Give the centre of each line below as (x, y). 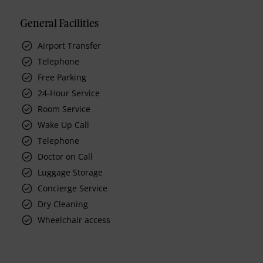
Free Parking (62, 77)
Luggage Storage (70, 173)
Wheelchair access (74, 220)
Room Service (64, 109)
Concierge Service (73, 188)
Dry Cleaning (63, 204)
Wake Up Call (64, 125)
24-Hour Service (69, 93)
